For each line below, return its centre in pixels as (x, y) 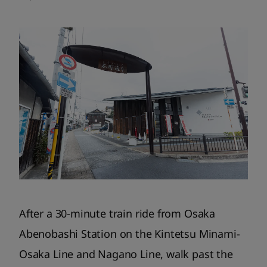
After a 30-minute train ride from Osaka (117, 214)
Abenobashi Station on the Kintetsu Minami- (130, 234)
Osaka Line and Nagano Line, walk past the (126, 254)
